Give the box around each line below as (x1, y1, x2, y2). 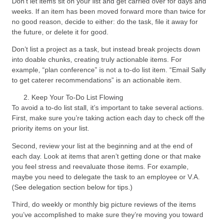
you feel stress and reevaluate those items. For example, (12, 162, 189, 170)
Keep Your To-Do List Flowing (31, 93, 123, 102)
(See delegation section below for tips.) (12, 183, 133, 191)
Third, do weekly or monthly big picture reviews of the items (12, 200, 196, 209)
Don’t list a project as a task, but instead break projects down (12, 45, 200, 53)
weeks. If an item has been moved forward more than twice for (12, 7, 206, 15)
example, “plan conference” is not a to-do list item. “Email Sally (12, 65, 206, 74)
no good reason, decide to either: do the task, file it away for (12, 17, 198, 26)
